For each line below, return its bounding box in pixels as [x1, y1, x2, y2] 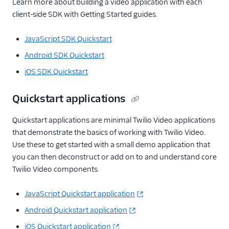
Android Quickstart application [25, 205, 127, 215]
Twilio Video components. [12, 164, 99, 174]
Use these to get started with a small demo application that [12, 140, 210, 149]
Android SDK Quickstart [25, 50, 104, 60]
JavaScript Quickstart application [25, 189, 135, 198]
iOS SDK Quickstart [25, 66, 88, 76]
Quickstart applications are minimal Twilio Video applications [12, 115, 215, 125]
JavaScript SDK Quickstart [25, 34, 112, 43]
